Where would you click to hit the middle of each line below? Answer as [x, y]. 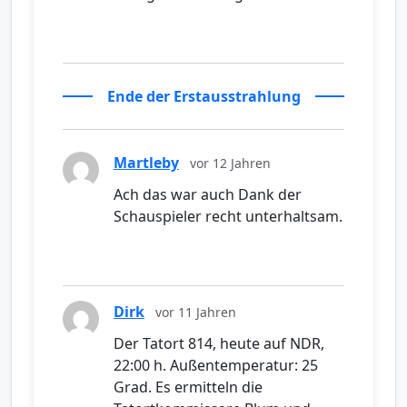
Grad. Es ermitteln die [188, 387]
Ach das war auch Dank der [208, 195]
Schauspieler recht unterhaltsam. [228, 217]
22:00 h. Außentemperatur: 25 [216, 366]
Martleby [146, 163]
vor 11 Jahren [196, 313]
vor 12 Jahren [230, 164]
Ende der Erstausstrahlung [203, 97]
